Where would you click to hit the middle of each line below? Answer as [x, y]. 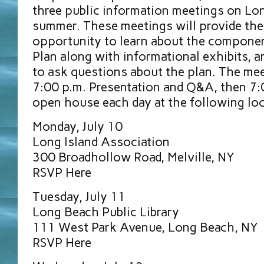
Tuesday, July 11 [79, 197]
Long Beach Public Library [106, 212]
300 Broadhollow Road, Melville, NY [133, 157]
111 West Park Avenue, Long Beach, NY [145, 227]
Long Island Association [101, 142]
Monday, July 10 [77, 126]
